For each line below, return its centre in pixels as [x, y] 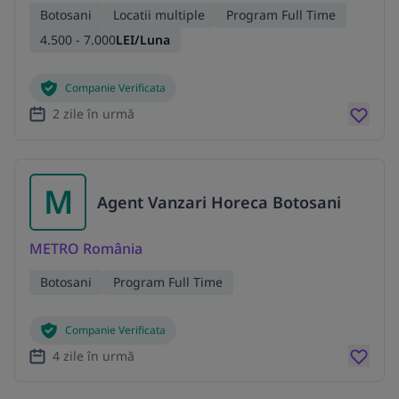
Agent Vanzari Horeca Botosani [219, 202]
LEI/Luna [143, 40]
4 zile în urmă [94, 355]
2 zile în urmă [94, 113]
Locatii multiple [159, 15]
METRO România [86, 248]
